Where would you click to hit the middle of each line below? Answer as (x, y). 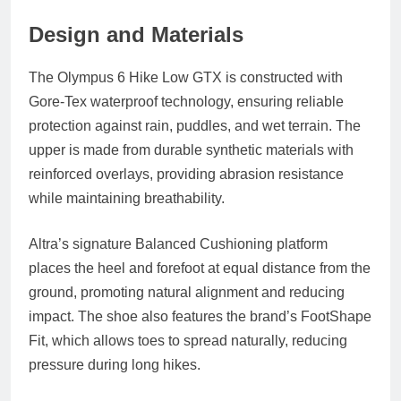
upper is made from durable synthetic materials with (191, 149)
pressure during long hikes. (115, 364)
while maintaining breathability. (127, 198)
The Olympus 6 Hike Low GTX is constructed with (186, 77)
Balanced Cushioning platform (231, 243)
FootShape (336, 316)
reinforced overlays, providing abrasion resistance (186, 174)
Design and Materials (136, 34)
